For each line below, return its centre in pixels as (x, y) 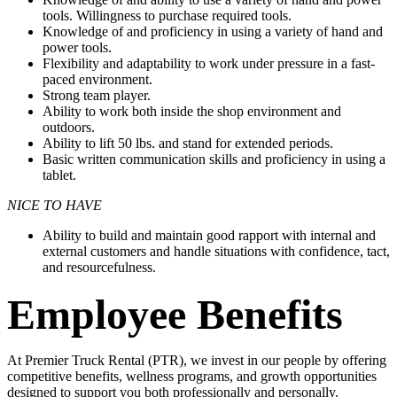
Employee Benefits (175, 314)
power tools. (77, 47)
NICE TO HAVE (54, 205)
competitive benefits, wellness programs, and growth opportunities (192, 376)
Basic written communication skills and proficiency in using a (214, 159)
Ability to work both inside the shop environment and (192, 111)
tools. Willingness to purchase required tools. (167, 15)
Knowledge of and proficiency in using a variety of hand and (213, 31)
